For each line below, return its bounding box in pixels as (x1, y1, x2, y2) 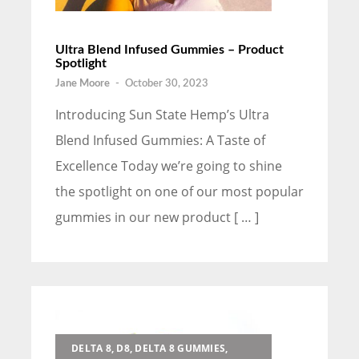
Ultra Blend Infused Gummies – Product (55, 43, 284, 57)
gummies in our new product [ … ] (55, 208, 259, 227)
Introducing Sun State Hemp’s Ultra (55, 106, 269, 124)
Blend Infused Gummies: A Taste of (55, 131, 265, 150)
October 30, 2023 (125, 79, 208, 90)
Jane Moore (55, 79, 110, 90)
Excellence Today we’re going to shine (55, 157, 282, 175)
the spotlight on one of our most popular (55, 183, 304, 201)
